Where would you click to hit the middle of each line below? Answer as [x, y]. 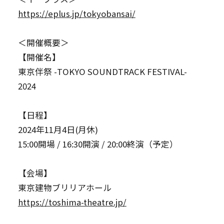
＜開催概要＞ [43, 42]
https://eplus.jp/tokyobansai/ [76, 13]
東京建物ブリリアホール [64, 187]
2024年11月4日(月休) [58, 129]
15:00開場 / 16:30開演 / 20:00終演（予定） [98, 144]
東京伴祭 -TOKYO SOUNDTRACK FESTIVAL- [102, 71]
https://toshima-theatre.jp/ [72, 202]
